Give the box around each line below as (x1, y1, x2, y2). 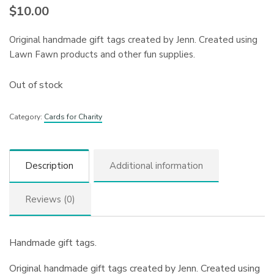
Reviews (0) (25, 193, 75, 206)
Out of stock (9, 78, 64, 92)
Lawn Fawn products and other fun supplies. (9, 48, 196, 61)
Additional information (109, 160, 203, 172)
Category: (9, 111, 44, 122)
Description (25, 160, 73, 172)
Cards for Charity (44, 111, 102, 122)
